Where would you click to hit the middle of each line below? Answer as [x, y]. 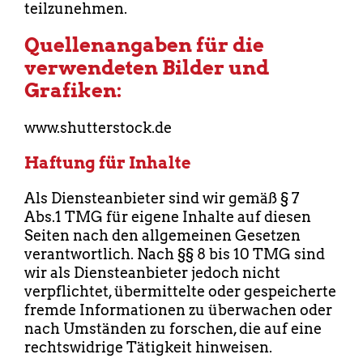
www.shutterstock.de [98, 128]
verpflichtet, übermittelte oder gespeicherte [180, 292]
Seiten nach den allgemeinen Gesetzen [162, 236]
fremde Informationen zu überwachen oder [178, 310]
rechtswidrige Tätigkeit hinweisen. [148, 348]
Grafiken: [73, 91]
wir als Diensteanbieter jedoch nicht [152, 273]
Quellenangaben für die [144, 45]
